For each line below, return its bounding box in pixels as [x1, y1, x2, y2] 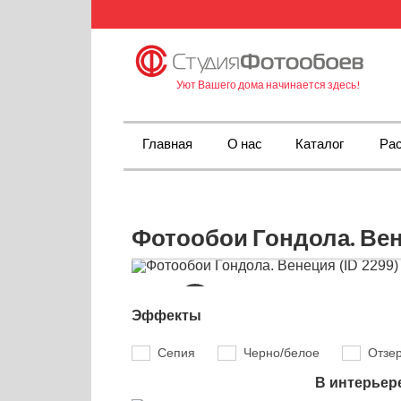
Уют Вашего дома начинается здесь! [176, 77, 361, 91]
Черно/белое [243, 346, 320, 361]
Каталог [295, 135, 344, 151]
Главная [141, 135, 192, 151]
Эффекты [132, 308, 201, 323]
